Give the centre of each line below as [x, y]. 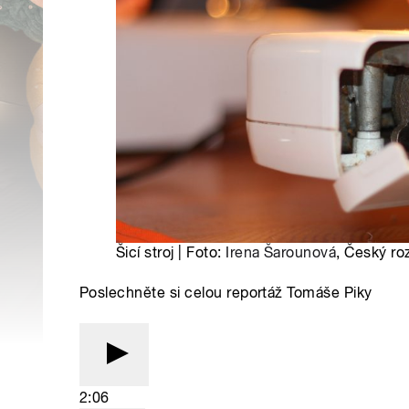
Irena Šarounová [281, 252]
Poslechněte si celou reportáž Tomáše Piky [226, 292]
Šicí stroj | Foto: [171, 252]
